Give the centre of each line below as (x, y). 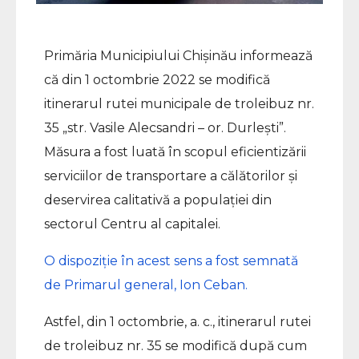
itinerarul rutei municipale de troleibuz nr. (179, 104)
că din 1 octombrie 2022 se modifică (157, 80)
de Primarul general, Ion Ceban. (146, 285)
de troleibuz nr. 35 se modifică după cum (175, 346)
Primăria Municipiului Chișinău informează (178, 56)
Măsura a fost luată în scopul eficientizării (175, 152)
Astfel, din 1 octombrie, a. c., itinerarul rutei (177, 322)
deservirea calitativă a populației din (158, 200)
